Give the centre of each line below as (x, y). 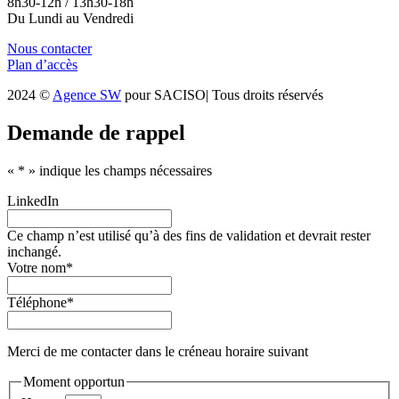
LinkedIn (33, 200)
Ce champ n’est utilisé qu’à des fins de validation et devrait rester (189, 235)
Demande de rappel (96, 132)
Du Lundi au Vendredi (70, 18)
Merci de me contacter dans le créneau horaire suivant (158, 351)
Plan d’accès (42, 65)
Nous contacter (49, 49)
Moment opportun (74, 381)
